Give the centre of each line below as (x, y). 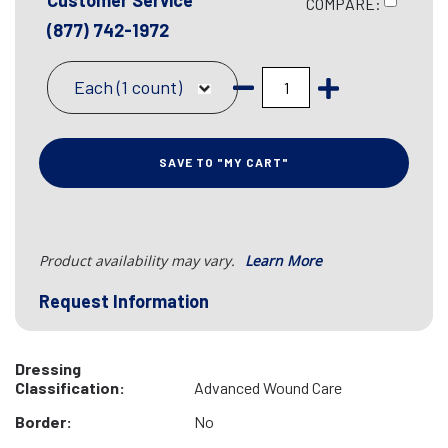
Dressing (48, 368)
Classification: (70, 387)
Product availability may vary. (139, 260)
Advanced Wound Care (267, 387)
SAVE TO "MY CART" (224, 162)
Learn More (283, 260)
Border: (43, 421)
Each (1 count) (128, 87)
